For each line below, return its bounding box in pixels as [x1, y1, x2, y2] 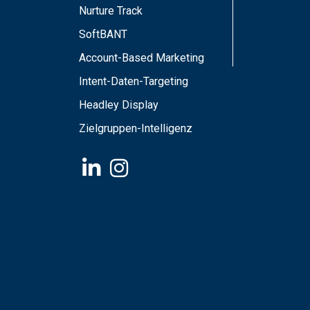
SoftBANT [79, 28, 127, 41]
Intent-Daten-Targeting [79, 75, 188, 88]
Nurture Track [79, 4, 143, 17]
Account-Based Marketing [79, 51, 204, 64]
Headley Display [79, 98, 158, 111]
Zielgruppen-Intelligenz [79, 122, 192, 135]
